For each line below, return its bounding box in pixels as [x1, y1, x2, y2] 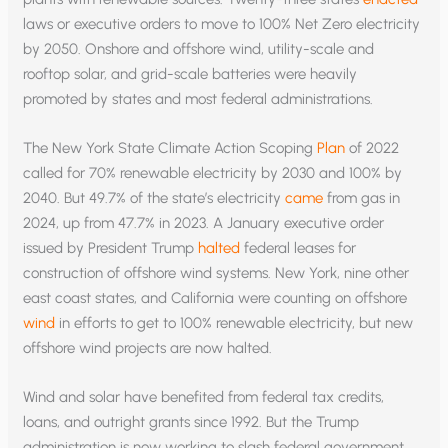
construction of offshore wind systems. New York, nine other [23, 263, 410, 282]
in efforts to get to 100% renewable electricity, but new [55, 313, 414, 332]
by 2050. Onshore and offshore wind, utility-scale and [23, 39, 375, 58]
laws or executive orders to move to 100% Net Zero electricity [23, 14, 421, 33]
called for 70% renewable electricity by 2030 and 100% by [23, 163, 403, 182]
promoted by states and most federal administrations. [23, 89, 374, 108]
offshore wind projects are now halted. [23, 338, 273, 357]
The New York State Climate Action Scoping [23, 138, 318, 157]
